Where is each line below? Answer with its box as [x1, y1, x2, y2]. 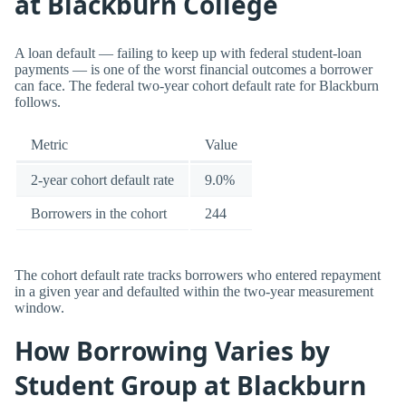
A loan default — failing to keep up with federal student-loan [14, 45, 362, 62]
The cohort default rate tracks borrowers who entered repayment [14, 266, 381, 283]
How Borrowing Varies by [14, 333, 330, 368]
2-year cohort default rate [31, 172, 174, 188]
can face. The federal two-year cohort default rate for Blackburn [14, 78, 379, 94]
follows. [14, 94, 61, 111]
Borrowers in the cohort [31, 206, 167, 222]
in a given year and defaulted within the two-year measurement [14, 283, 373, 299]
